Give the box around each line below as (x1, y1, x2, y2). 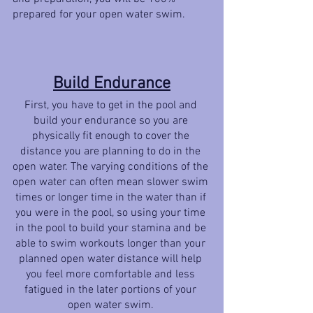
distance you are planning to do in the (20, 144, 203, 159)
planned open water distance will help (19, 252, 205, 266)
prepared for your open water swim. (13, 7, 188, 22)
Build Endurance (53, 73, 170, 94)
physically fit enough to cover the (31, 129, 192, 143)
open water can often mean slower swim (13, 175, 211, 189)
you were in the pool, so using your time (15, 205, 208, 220)
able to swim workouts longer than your (15, 236, 208, 251)
